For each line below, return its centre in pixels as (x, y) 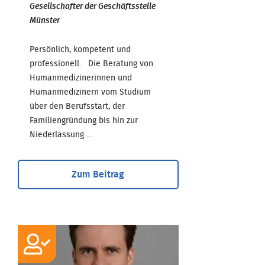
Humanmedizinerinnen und (81, 78)
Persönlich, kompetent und (80, 49)
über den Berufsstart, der (77, 106)
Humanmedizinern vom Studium (90, 92)
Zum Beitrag (98, 174)
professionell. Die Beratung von (91, 64)
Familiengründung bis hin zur (84, 120)
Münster (45, 20)
